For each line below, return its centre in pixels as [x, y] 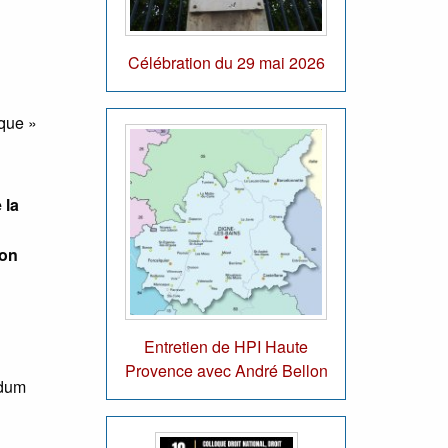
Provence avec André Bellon [226, 371]
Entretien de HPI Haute [226, 347]
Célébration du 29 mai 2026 [226, 63]
